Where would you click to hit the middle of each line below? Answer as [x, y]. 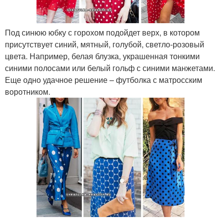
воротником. [28, 91]
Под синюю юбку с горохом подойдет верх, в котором [102, 32]
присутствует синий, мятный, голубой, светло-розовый [105, 44]
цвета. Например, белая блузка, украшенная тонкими [102, 56]
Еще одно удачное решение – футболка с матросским [104, 79]
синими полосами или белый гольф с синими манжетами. [110, 68]
